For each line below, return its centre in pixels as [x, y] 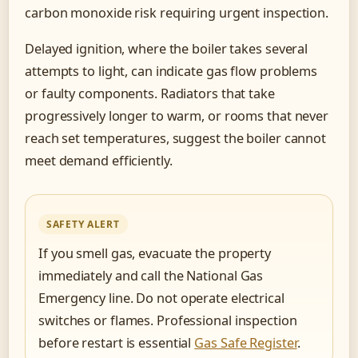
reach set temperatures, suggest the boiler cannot [176, 139]
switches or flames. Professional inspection [168, 321]
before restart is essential [117, 343]
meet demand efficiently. [99, 161]
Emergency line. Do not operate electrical [161, 298]
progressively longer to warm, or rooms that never [177, 116]
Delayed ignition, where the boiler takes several [167, 49]
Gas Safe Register [246, 343]
